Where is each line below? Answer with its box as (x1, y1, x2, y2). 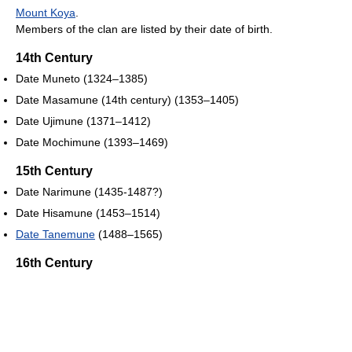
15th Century (16, 164, 93, 178)
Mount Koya (16, 6, 75, 20)
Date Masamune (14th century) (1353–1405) (16, 93, 239, 107)
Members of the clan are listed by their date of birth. (16, 23, 273, 36)
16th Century (16, 256, 93, 270)
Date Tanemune (16, 228, 95, 241)
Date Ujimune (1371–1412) (16, 115, 151, 128)
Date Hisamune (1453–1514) (16, 207, 160, 220)
